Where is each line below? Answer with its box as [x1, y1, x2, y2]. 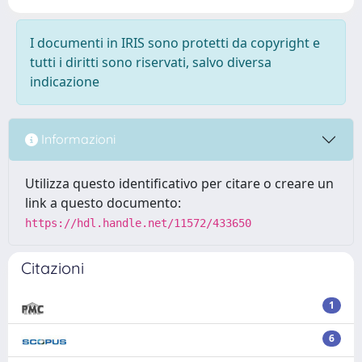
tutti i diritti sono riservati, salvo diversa [30, 53, 271, 71]
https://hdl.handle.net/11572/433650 [25, 216, 251, 229]
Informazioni [38, 131, 116, 148]
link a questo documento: [25, 193, 181, 212]
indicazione [30, 72, 99, 90]
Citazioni [21, 257, 84, 278]
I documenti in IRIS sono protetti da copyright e [30, 33, 320, 52]
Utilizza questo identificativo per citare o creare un [25, 174, 334, 192]
